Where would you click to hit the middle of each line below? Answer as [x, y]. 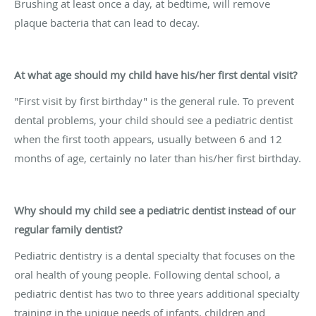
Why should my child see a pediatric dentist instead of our [155, 210]
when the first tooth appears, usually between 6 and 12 [148, 139]
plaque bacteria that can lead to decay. [107, 22]
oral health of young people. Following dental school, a [147, 274]
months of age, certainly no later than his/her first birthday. [158, 158]
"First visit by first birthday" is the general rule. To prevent [154, 101]
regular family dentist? [68, 229]
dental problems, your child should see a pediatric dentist [153, 120]
